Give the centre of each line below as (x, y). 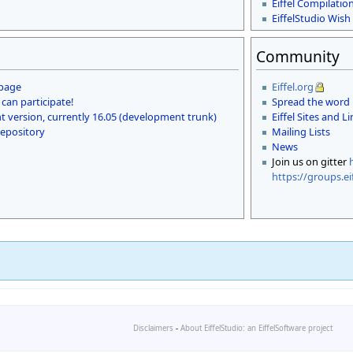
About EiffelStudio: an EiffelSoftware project (256, 328)
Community (298, 56)
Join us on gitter (310, 161)
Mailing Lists (301, 131)
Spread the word (310, 101)
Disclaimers (153, 328)
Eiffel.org (292, 86)
